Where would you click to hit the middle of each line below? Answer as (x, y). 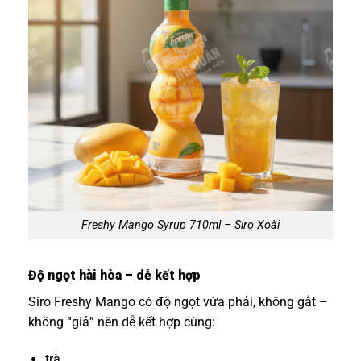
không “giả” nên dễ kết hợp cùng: (122, 322)
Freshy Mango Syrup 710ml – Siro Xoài (180, 225)
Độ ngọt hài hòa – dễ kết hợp (114, 275)
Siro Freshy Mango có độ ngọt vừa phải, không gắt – (178, 301)
